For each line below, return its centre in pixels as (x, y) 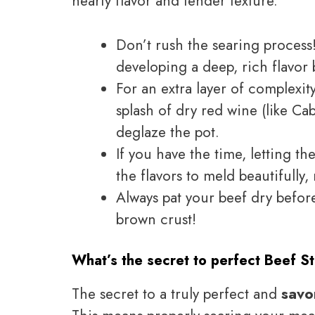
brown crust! (156, 219)
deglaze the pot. (168, 132)
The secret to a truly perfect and (176, 294)
